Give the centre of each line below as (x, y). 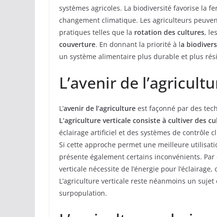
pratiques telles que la (97, 32)
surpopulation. (83, 193)
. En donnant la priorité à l (138, 45)
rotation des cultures (169, 32)
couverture (77, 45)
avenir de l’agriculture (100, 108)
